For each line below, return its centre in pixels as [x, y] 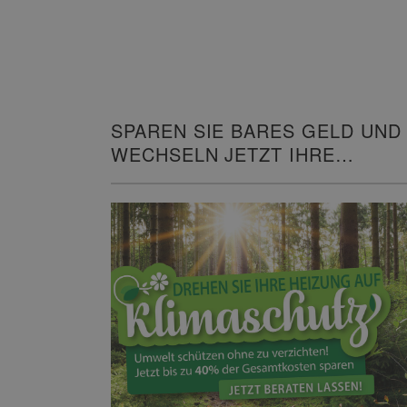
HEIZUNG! [158, 177]
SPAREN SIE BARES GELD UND [256, 130]
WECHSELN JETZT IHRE [223, 154]
